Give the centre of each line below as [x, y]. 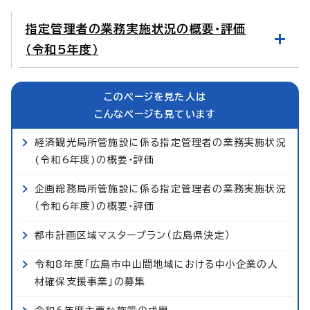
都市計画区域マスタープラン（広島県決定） [133, 235]
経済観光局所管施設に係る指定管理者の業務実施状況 [161, 142]
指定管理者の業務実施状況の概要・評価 [136, 28]
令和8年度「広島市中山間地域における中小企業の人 [156, 264]
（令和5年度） [62, 49]
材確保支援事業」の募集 [90, 281]
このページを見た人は [155, 97]
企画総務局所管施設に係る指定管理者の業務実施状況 [161, 189]
